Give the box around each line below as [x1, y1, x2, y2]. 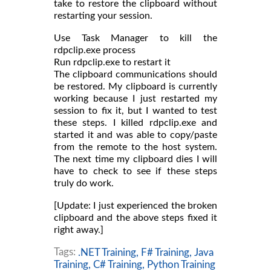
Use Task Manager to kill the [54, 33, 217, 43]
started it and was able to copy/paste [54, 129, 217, 140]
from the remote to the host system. [54, 142, 217, 152]
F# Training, [141, 247, 192, 258]
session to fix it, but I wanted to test [54, 105, 217, 116]
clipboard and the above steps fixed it [54, 212, 217, 223]
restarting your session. [54, 10, 152, 21]
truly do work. [54, 178, 114, 188]
